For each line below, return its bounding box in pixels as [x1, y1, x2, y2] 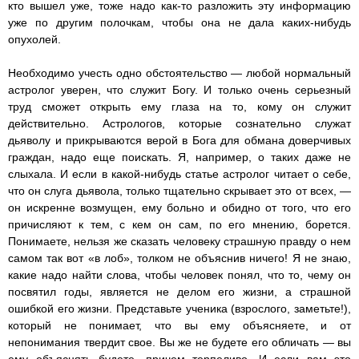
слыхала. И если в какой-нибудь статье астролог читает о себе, [8, 167, 351, 181]
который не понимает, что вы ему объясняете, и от [8, 319, 351, 333]
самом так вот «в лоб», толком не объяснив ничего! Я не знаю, [8, 252, 351, 265]
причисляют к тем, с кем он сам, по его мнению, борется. [8, 218, 351, 232]
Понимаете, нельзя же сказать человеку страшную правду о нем [8, 235, 351, 248]
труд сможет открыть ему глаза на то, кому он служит [8, 100, 351, 114]
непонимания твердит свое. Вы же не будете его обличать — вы [8, 336, 351, 349]
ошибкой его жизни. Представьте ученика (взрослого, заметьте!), [8, 302, 351, 316]
